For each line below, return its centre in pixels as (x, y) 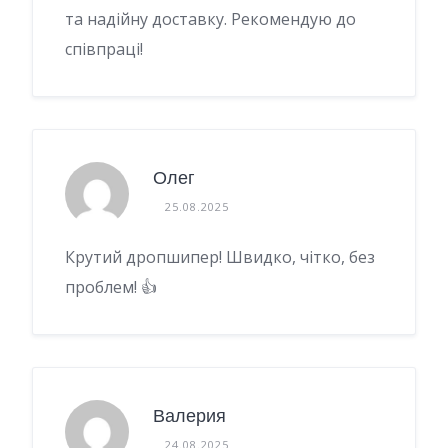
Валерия (189, 416)
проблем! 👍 (111, 286)
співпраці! (104, 48)
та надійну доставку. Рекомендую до (210, 18)
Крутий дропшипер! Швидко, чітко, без (220, 256)
